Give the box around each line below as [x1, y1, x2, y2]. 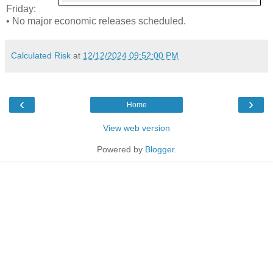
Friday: [6, 3, 36, 14]
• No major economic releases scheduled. [6, 15, 186, 26]
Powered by [96, 144, 145, 154]
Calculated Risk [11, 50, 71, 60]
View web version [103, 122, 170, 133]
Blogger [144, 144, 174, 154]
